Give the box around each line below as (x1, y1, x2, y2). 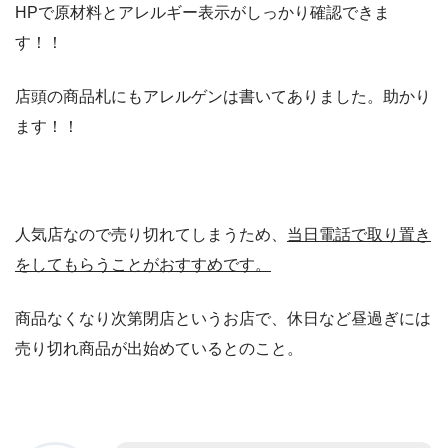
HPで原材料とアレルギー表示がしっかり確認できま (15, 3, 390, 21)
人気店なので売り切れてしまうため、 (15, 225, 287, 243)
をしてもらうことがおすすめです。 (15, 255, 271, 273)
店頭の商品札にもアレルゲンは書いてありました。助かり (15, 87, 431, 105)
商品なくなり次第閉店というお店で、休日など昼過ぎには (15, 309, 431, 327)
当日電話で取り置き (287, 225, 431, 243)
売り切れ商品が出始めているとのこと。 (15, 339, 303, 357)
